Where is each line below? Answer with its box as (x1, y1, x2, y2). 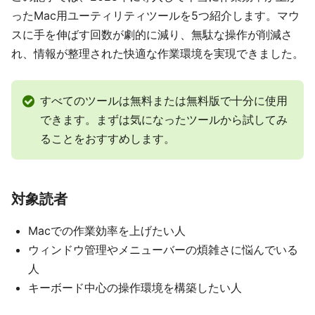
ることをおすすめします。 (40, 131, 175, 146)
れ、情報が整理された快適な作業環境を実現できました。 (11, 46, 304, 60)
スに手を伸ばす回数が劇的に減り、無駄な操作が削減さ (11, 27, 292, 41)
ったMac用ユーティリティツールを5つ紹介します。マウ (11, 8, 300, 22)
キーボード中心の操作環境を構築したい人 (28, 281, 242, 295)
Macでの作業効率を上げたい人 (28, 224, 186, 238)
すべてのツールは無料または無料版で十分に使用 (40, 94, 288, 108)
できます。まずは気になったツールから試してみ (40, 112, 288, 127)
